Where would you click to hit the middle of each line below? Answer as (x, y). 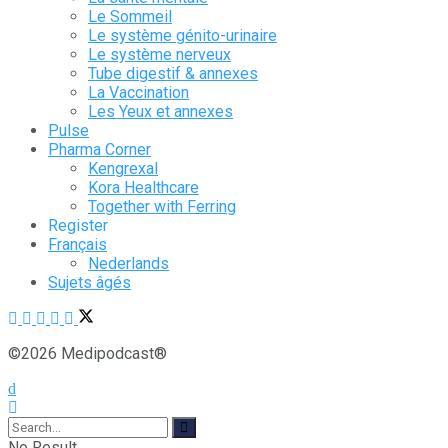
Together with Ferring (162, 207)
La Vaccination (138, 93)
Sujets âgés (89, 283)
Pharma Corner (99, 150)
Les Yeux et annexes (160, 112)
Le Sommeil (130, 17)
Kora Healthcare (143, 188)
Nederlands (128, 264)
